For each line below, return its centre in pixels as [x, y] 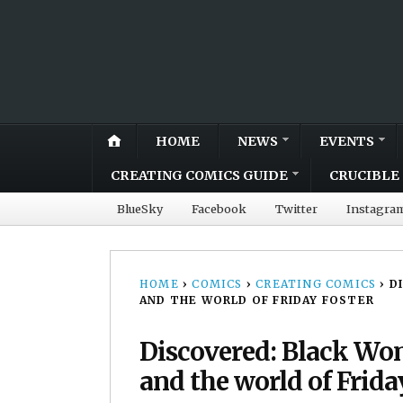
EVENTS [347, 141]
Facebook [219, 208]
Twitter [296, 208]
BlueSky [140, 208]
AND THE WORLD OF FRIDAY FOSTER [257, 300]
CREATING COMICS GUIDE [199, 175]
